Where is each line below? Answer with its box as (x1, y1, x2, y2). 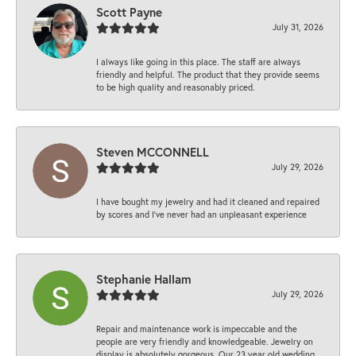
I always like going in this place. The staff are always (96, 56, 300, 68)
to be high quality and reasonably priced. (96, 81, 255, 94)
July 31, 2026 (273, 21, 323, 33)
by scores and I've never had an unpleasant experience (96, 208, 307, 221)
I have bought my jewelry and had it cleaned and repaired (96, 195, 319, 208)
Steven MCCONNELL (96, 144, 209, 161)
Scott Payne (96, 4, 162, 21)
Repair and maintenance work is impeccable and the (96, 323, 297, 335)
